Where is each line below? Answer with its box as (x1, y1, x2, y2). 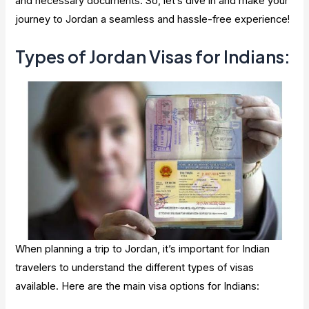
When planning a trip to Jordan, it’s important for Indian (15, 242, 270, 255)
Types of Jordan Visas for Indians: (15, 45, 291, 68)
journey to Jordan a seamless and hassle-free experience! (15, 13, 290, 26)
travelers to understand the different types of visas (15, 261, 255, 274)
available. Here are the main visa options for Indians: (15, 279, 260, 292)
